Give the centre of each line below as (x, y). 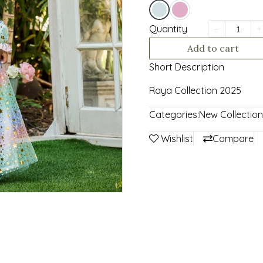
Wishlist (177, 139)
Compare (233, 139)
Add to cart (213, 48)
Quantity (168, 29)
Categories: (174, 114)
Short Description (187, 67)
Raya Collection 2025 (195, 90)
